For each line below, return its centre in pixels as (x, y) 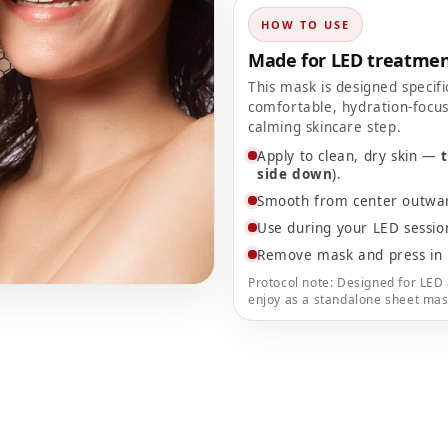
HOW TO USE (305, 24)
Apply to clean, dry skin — (349, 156)
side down (295, 174)
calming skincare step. (325, 127)
